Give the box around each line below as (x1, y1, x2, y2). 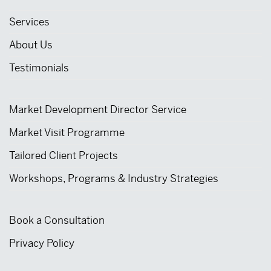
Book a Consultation (9, 214, 105, 227)
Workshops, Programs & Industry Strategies (9, 172, 218, 186)
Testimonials (9, 61, 69, 75)
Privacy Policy (9, 237, 74, 250)
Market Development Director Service (9, 103, 186, 117)
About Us (9, 38, 53, 52)
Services (9, 15, 50, 29)
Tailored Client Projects (9, 149, 118, 163)
